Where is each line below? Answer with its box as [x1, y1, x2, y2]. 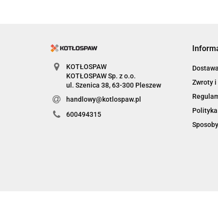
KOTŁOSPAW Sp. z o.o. [66, 72, 136, 80]
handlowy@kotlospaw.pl [66, 95, 141, 103]
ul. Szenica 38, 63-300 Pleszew [66, 81, 161, 89]
